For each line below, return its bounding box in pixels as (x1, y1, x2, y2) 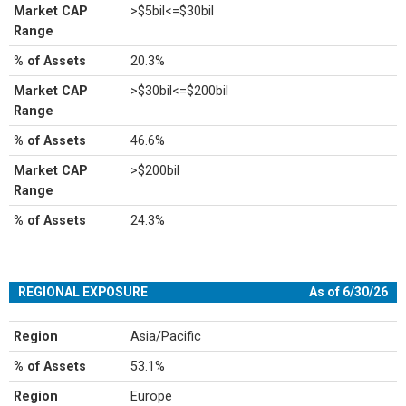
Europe (130, 389, 173, 403)
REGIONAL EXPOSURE (18, 285, 148, 299)
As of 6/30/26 (309, 285, 388, 299)
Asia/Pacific (130, 329, 202, 343)
